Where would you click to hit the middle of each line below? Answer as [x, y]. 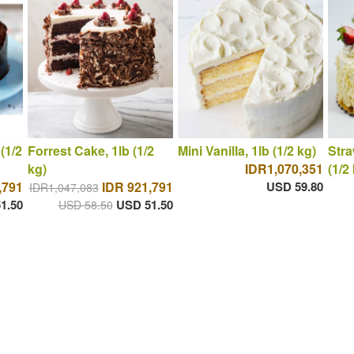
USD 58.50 [85, 205]
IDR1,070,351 [284, 169]
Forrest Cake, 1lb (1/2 [90, 151]
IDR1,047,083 [64, 188]
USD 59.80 [294, 187]
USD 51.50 [144, 205]
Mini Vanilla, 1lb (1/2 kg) [247, 151]
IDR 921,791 [137, 187]
